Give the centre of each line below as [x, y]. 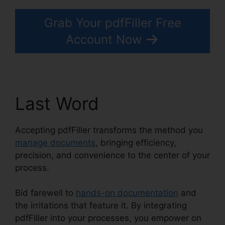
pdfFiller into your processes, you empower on [108, 218]
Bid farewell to [45, 193]
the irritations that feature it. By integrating [101, 206]
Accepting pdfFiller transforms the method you [109, 130]
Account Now [104, 39]
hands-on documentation [127, 193]
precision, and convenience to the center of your [113, 155]
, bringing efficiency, [136, 142]
